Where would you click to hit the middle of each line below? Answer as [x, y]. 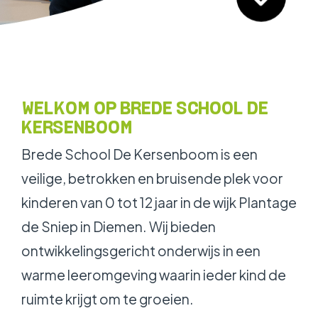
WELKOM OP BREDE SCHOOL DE [145, 108]
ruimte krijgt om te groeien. [108, 299]
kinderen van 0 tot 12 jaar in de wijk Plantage [159, 202]
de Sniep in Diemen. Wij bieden [119, 226]
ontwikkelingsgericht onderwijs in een [141, 251]
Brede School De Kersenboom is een [139, 154]
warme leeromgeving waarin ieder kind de [154, 275]
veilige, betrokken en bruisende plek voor [152, 178]
